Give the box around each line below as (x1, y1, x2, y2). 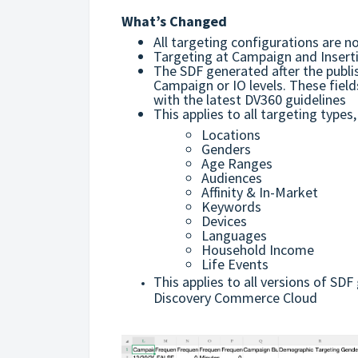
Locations (201, 125, 261, 144)
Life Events (201, 254, 268, 273)
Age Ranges (201, 153, 272, 173)
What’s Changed (121, 11, 227, 30)
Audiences (201, 168, 262, 187)
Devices (201, 211, 247, 230)
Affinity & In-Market (201, 182, 318, 201)
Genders (201, 139, 251, 158)
